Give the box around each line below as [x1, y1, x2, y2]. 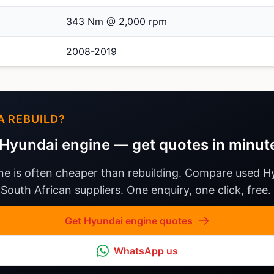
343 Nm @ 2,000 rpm [66, 15, 167, 28]
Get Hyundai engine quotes [64, 215, 193, 228]
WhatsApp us [113, 245, 178, 257]
